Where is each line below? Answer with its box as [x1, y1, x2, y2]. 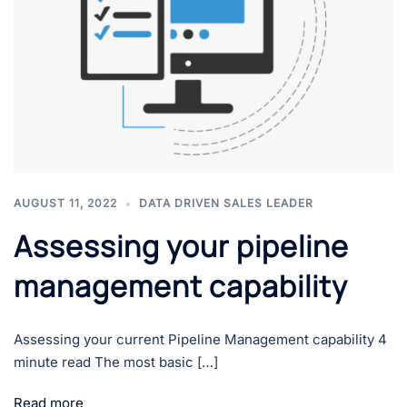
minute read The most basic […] [14, 352, 218, 371]
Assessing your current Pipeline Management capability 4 [14, 330, 387, 348]
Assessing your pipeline [14, 225, 349, 266]
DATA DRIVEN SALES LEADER [139, 195, 313, 210]
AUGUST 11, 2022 [14, 195, 117, 210]
